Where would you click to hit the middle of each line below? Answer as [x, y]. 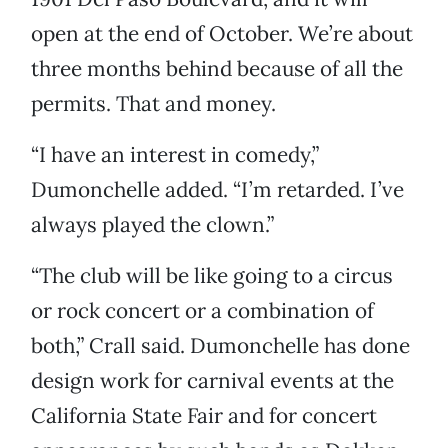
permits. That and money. [153, 104]
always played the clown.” [152, 225]
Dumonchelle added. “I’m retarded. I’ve [217, 190]
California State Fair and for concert [204, 416]
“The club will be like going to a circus [212, 276]
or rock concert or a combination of [202, 311]
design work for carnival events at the [212, 381]
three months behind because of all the [217, 69]
